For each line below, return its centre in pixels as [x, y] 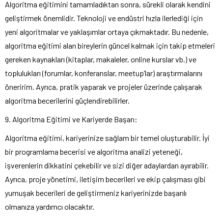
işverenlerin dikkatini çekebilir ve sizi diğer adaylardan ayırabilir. [107, 165]
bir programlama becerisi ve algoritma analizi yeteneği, [94, 151]
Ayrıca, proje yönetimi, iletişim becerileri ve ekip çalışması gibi [105, 179]
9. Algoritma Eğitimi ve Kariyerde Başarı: [71, 119]
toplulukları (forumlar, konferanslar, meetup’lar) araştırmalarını [104, 73]
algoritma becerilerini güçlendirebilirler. [67, 100]
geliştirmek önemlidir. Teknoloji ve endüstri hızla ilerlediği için [104, 18]
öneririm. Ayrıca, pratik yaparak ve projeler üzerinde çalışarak [104, 86]
